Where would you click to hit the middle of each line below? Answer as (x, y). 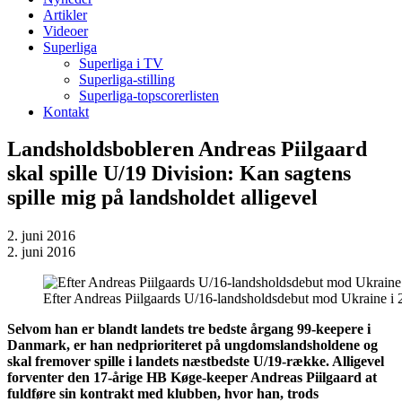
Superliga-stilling (127, 79)
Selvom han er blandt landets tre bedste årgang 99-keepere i (189, 329)
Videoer (66, 31)
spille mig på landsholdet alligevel (162, 198)
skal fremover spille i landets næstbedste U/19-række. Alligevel (196, 362)
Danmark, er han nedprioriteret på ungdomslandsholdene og (192, 345)
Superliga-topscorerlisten (149, 95)
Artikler (65, 14)
